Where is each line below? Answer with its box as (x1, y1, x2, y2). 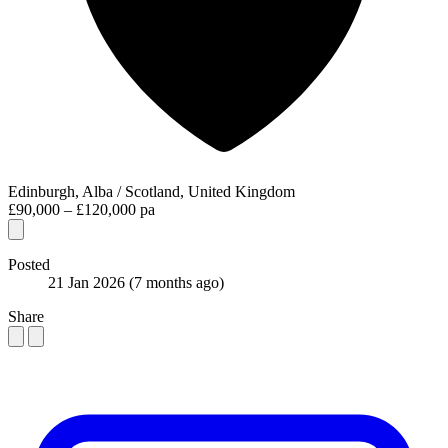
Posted (8, 255, 50, 273)
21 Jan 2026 (48, 273, 129, 291)
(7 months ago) (129, 273, 224, 291)
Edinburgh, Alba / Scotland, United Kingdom (8, 182, 295, 200)
